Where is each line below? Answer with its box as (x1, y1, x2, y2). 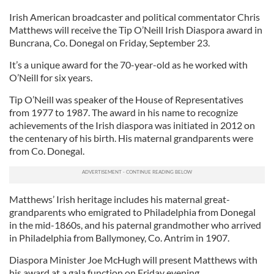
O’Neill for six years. (9, 72, 92, 83)
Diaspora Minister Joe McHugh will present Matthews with (9, 254, 257, 265)
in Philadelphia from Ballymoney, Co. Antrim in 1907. (9, 232, 229, 243)
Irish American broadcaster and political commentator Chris (9, 11, 260, 23)
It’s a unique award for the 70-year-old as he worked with (9, 59, 248, 70)
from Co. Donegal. (9, 145, 84, 157)
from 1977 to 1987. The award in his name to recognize (9, 106, 238, 118)
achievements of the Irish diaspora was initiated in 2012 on (9, 119, 255, 131)
